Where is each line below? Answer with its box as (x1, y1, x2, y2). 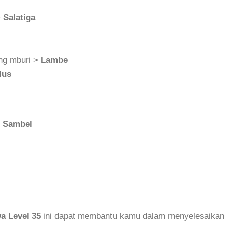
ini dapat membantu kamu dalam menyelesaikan (41, 211, 224, 221)
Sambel (3, 119, 32, 129)
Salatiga (3, 13, 35, 22)
